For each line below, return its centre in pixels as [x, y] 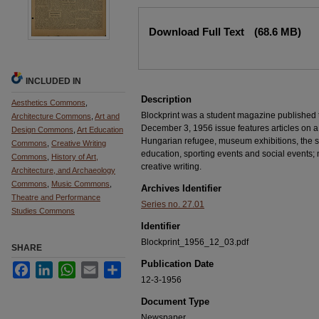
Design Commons [42, 130]
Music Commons [80, 184]
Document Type [175, 302]
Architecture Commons [51, 116]
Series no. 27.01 [173, 204]
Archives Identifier [181, 188]
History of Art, [75, 157]
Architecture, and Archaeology [63, 170]
